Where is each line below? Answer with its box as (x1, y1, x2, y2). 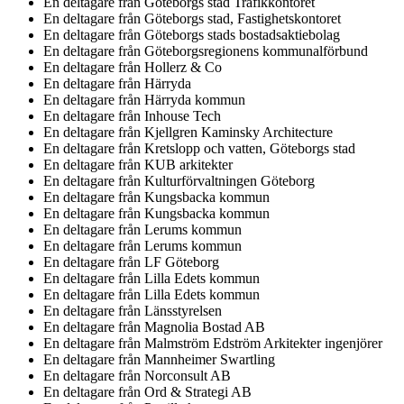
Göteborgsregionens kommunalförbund (144, 43, 368, 59)
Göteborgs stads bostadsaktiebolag (144, 27, 340, 42)
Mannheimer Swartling (144, 352, 275, 367)
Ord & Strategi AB (144, 384, 252, 399)
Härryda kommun (144, 92, 245, 107)
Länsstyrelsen (144, 303, 222, 318)
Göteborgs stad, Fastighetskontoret (144, 11, 341, 26)
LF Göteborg (144, 254, 219, 270)
